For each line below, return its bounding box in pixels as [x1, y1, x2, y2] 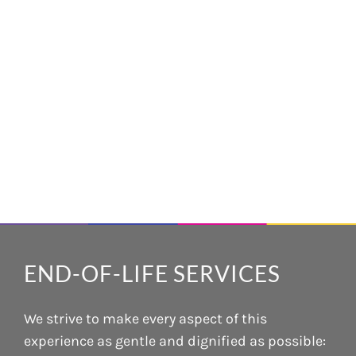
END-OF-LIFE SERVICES [24, 260, 281, 287]
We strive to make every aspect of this [24, 310, 267, 327]
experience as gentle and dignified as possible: [24, 332, 326, 350]
